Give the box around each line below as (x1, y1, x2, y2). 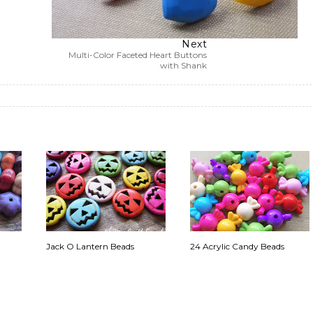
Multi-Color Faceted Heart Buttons (68, 50, 208, 61)
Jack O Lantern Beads (46, 240, 134, 252)
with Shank (160, 60, 208, 71)
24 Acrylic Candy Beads (190, 240, 284, 252)
